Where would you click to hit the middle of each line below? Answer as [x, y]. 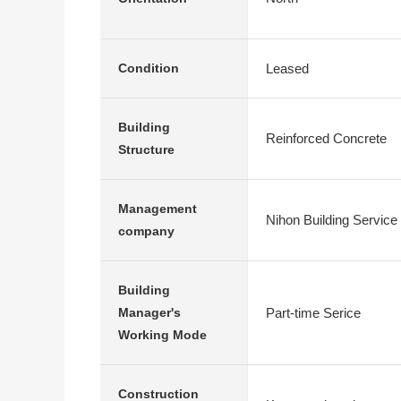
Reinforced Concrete [326, 138]
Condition [149, 68]
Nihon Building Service [332, 220]
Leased [287, 68]
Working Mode [162, 335]
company [146, 231]
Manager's [149, 312]
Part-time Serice [313, 312]
